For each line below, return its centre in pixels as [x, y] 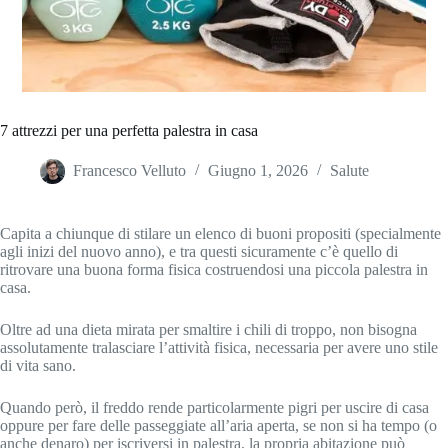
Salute [349, 171]
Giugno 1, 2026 [258, 171]
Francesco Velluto [129, 171]
